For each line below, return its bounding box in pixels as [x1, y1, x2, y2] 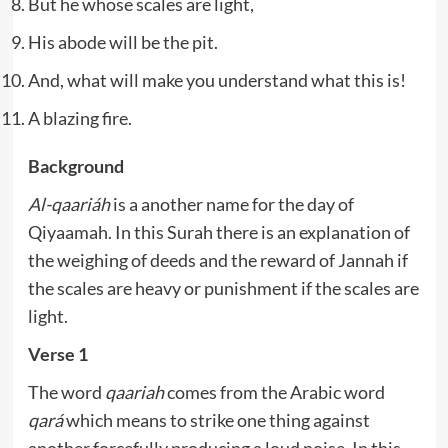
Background [27, 154, 124, 177]
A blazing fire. [27, 106, 132, 129]
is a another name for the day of [109, 192, 354, 215]
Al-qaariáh [27, 192, 110, 215]
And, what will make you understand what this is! [27, 68, 406, 91]
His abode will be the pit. [27, 30, 218, 53]
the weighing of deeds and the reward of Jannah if [27, 248, 408, 271]
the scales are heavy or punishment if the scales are [27, 276, 419, 299]
